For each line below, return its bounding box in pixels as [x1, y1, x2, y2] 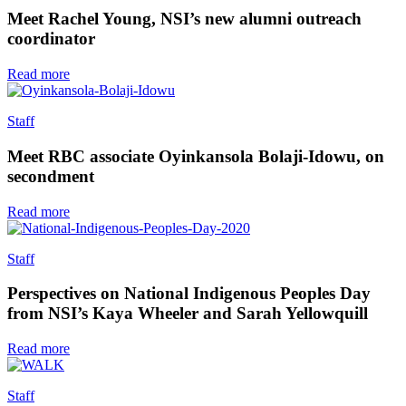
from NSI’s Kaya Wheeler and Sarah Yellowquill [7, 304, 368, 324]
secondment [7, 166, 94, 186]
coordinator [7, 29, 95, 49]
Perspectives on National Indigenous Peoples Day [7, 284, 371, 304]
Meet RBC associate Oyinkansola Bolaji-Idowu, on [7, 146, 384, 166]
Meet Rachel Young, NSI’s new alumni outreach [7, 9, 362, 29]
